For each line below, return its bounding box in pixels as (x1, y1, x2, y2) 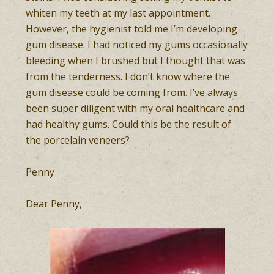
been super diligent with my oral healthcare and (26, 102, 245, 115)
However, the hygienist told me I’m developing (26, 22, 238, 35)
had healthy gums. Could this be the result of (26, 117, 232, 131)
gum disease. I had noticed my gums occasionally (26, 38, 248, 51)
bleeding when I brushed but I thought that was (26, 54, 246, 67)
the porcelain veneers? (26, 133, 130, 147)
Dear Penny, (26, 197, 83, 210)
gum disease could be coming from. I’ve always (26, 86, 239, 99)
